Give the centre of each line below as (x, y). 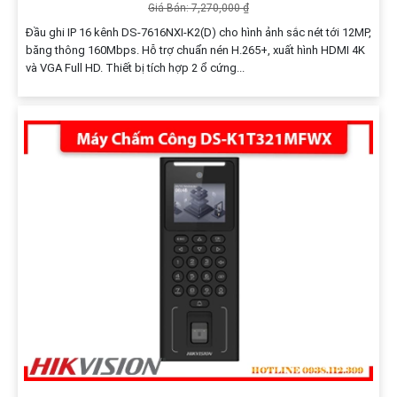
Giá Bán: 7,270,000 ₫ (198, 8)
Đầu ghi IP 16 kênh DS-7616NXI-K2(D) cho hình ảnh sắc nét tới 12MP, (198, 33)
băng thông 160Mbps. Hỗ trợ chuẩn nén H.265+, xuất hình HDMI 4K (195, 51)
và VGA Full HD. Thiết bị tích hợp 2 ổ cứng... (135, 68)
